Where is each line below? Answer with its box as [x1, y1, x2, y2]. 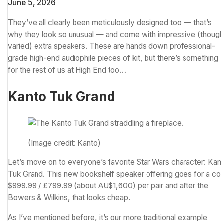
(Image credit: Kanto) [28, 138, 101, 147]
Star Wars [137, 157, 169, 167]
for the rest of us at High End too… [8, 65, 126, 74]
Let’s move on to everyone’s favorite [8, 157, 137, 167]
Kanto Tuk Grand [8, 89, 115, 105]
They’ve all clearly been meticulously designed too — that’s [8, 17, 212, 27]
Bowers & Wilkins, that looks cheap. [8, 193, 130, 203]
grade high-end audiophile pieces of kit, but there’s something [8, 53, 218, 63]
